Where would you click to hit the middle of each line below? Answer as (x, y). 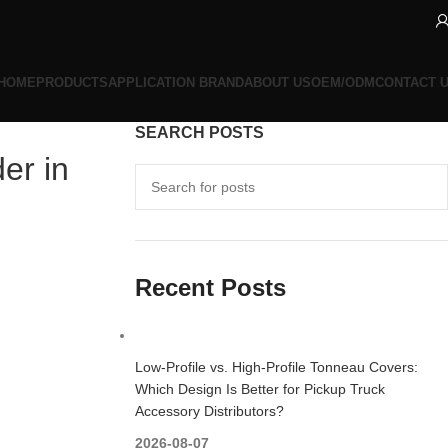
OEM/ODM (343, 82)
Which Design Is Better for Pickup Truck (259, 389)
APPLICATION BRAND (176, 82)
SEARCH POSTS (199, 132)
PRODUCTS (72, 82)
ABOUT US (277, 82)
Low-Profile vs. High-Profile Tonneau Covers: (276, 367)
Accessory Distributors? (209, 411)
